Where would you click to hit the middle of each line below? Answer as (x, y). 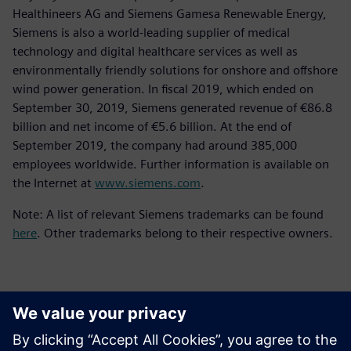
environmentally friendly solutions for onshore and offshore (175, 70)
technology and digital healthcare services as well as (155, 51)
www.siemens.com (148, 183)
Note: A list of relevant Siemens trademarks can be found (168, 214)
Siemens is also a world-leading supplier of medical (151, 32)
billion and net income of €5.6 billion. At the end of (152, 126)
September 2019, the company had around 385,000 (155, 145)
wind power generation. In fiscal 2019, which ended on (163, 89)
